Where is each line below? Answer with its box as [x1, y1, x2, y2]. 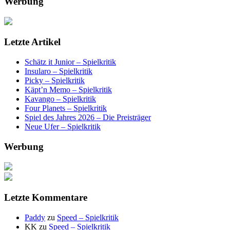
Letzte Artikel [4, 36, 61, 48]
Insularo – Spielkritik [25, 67, 92, 76]
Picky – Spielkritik [25, 76, 85, 85]
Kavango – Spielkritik [25, 94, 96, 104]
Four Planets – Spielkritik [25, 104, 107, 113]
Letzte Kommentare [4, 192, 87, 203]
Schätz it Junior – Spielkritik [25, 57, 116, 67]
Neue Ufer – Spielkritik [25, 122, 101, 131]
